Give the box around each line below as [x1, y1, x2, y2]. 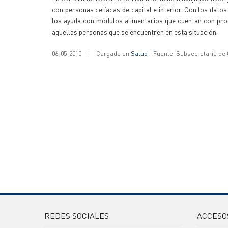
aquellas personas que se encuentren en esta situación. [52, 27, 218, 36]
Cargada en [96, 50, 131, 58]
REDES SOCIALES [44, 210, 109, 221]
